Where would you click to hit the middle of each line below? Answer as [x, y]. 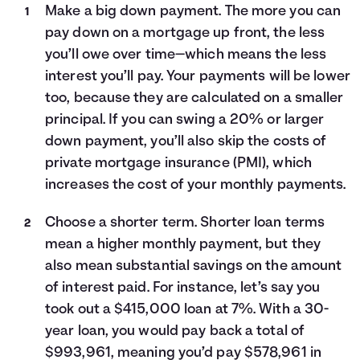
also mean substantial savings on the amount [194, 266]
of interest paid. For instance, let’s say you [183, 288]
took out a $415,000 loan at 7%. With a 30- [187, 310]
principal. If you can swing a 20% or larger [185, 120]
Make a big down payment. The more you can [193, 12]
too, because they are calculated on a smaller [194, 98]
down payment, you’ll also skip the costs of [186, 142]
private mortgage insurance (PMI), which [178, 164]
